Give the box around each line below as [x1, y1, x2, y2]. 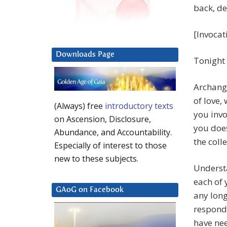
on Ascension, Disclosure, [54, 113, 151, 125]
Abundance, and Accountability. [54, 127, 172, 138]
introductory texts [105, 100, 173, 112]
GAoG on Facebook [56, 186, 124, 194]
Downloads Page [56, 51, 115, 59]
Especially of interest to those [54, 140, 167, 152]
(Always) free [54, 100, 105, 112]
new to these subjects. [54, 153, 138, 165]
